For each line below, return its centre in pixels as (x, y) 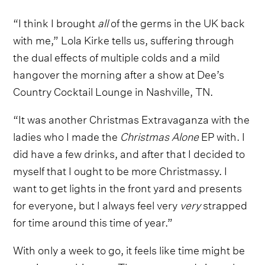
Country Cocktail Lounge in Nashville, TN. (113, 90)
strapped (225, 203)
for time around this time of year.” (93, 221)
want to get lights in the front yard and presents (128, 186)
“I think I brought (56, 21)
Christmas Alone (160, 135)
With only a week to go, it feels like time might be (129, 248)
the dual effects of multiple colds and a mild (117, 56)
